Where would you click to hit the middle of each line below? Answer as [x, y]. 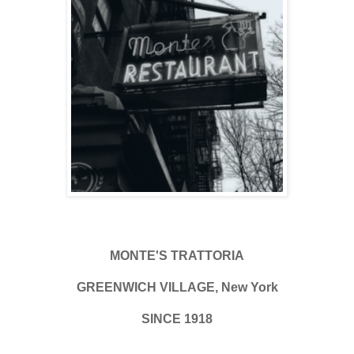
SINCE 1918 [177, 318]
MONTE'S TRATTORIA [177, 255]
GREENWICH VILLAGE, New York [177, 287]
